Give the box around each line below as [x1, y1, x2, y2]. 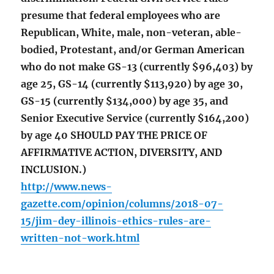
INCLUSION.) [21, 163, 87, 176]
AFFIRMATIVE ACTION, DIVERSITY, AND [21, 146, 223, 159]
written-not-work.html [21, 232, 140, 245]
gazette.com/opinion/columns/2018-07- [21, 198, 224, 210]
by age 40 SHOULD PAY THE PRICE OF [21, 129, 208, 142]
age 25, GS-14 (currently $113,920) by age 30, [21, 78, 243, 91]
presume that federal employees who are [21, 9, 221, 22]
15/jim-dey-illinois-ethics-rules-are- [21, 215, 212, 228]
